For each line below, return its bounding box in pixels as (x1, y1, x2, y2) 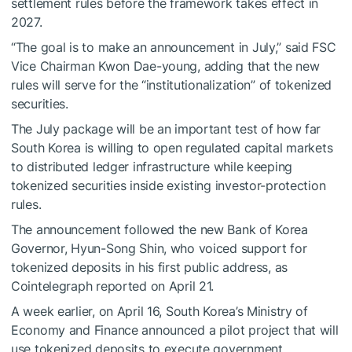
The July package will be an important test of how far (11, 120, 321, 137)
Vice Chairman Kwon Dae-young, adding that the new (11, 57, 320, 74)
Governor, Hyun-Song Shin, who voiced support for (11, 240, 307, 256)
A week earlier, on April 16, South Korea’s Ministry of (11, 302, 308, 319)
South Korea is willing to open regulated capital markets (11, 139, 333, 156)
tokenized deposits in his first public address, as (11, 258, 288, 275)
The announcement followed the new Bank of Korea (11, 221, 308, 237)
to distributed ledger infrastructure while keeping (11, 158, 293, 174)
